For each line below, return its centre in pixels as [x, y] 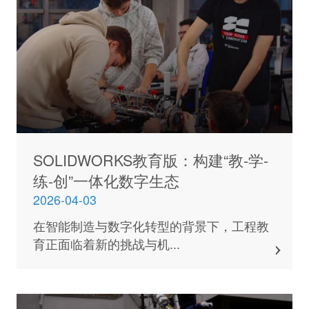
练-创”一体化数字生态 [106, 180]
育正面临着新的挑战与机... [106, 244]
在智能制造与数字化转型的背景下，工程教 [151, 226]
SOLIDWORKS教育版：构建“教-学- [150, 159]
